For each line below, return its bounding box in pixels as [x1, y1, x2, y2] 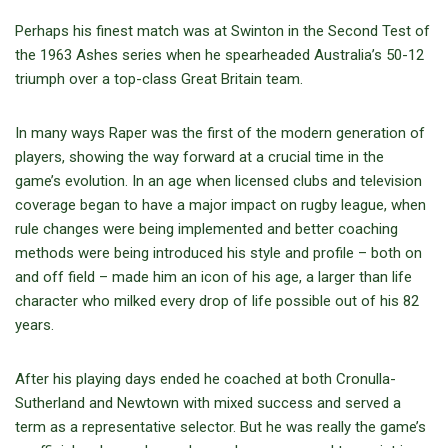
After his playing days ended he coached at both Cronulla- [15, 370, 396, 389]
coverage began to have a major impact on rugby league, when [15, 196, 426, 215]
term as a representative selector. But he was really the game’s [15, 418, 426, 437]
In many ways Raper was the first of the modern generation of [15, 124, 425, 143]
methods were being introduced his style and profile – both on [15, 244, 422, 263]
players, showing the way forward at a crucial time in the [15, 148, 384, 167]
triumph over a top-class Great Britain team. [15, 70, 303, 89]
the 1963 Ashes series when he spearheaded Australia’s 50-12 [15, 46, 424, 65]
